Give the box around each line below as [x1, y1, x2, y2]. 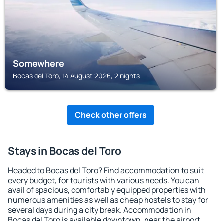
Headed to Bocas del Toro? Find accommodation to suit [8, 165, 204, 176]
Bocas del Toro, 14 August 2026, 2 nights [13, 71, 140, 80]
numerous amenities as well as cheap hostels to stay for [8, 194, 208, 205]
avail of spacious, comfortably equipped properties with [8, 184, 206, 195]
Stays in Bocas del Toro [8, 144, 121, 158]
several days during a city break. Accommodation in [8, 204, 191, 215]
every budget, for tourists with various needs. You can [8, 175, 199, 185]
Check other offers [74, 110, 147, 120]
